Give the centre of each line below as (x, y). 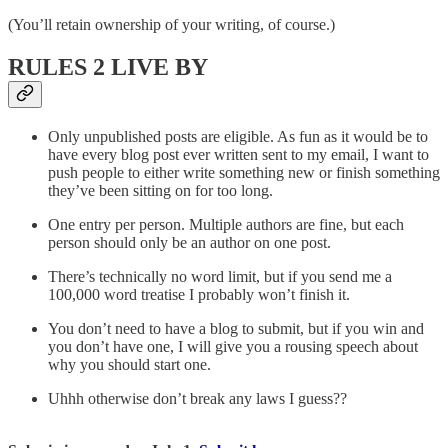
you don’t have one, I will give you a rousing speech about (233, 347)
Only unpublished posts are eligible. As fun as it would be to (238, 137)
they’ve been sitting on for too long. (160, 191)
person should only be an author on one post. (189, 243)
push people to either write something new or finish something (244, 173)
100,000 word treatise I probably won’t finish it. (199, 295)
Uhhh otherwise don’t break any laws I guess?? (197, 399)
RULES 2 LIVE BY (108, 67)
